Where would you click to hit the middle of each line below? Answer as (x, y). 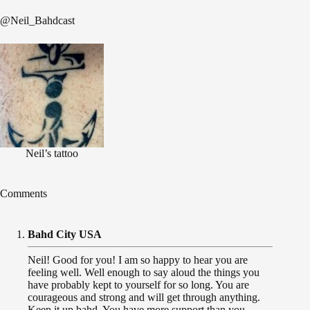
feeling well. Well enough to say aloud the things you (144, 273)
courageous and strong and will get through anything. (144, 298)
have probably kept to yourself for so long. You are (138, 285)
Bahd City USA (65, 235)
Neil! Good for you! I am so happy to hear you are (138, 260)
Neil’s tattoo (52, 154)
